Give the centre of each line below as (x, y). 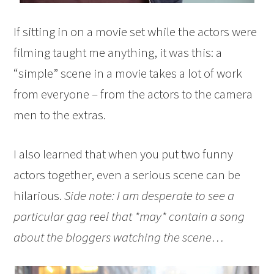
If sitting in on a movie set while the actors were (135, 31)
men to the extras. (60, 115)
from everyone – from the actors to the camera (133, 94)
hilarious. (39, 195)
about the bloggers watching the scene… (119, 237)
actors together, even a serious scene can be (127, 175)
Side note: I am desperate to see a (150, 195)
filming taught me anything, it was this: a (118, 52)
